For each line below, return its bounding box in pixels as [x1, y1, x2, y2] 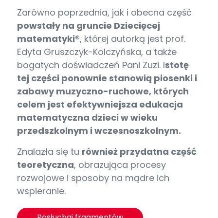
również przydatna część [82, 145, 197, 158]
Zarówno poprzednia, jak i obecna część [17, 6, 192, 18]
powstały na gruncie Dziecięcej [17, 19, 160, 32]
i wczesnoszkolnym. [90, 124, 181, 137]
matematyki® [17, 32, 80, 45]
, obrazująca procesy [74, 158, 166, 171]
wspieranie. [17, 184, 66, 197]
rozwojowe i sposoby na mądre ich [17, 171, 169, 184]
